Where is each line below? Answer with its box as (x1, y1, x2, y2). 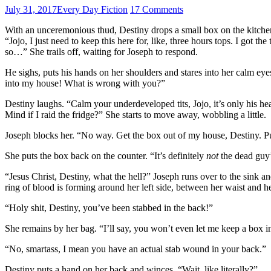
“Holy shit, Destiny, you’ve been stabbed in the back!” (5, 202, 213, 213)
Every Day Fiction (57, 4, 128, 15)
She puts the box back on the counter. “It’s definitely (5, 150, 206, 161)
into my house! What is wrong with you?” (5, 77, 165, 88)
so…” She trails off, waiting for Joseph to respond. (5, 46, 198, 57)
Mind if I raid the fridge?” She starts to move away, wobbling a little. (5, 109, 266, 120)
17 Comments (130, 4, 183, 15)
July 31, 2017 (5, 4, 57, 15)
